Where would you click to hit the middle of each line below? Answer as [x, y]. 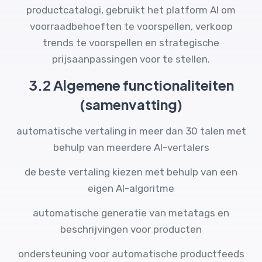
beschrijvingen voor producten [131, 229]
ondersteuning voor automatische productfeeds [131, 254]
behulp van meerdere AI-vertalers [131, 147]
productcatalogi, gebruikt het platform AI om [131, 10]
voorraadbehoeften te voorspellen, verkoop [131, 26]
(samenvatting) [131, 104]
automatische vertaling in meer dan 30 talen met [131, 131]
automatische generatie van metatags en [131, 213]
